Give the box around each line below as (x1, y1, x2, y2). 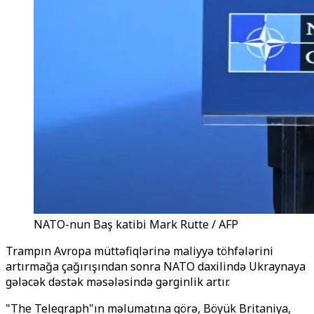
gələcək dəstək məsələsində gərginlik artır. (6, 274, 230, 289)
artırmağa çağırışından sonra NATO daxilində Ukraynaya (6, 259, 306, 274)
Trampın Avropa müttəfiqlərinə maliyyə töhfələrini (6, 243, 273, 259)
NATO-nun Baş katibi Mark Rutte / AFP (34, 217, 238, 232)
